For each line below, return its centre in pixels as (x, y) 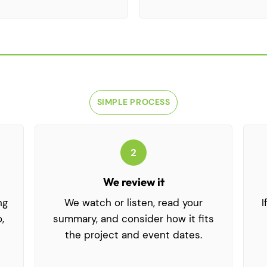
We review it (133, 182)
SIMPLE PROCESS (133, 103)
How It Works (133, 132)
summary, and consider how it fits (133, 219)
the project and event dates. (133, 235)
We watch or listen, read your (133, 203)
